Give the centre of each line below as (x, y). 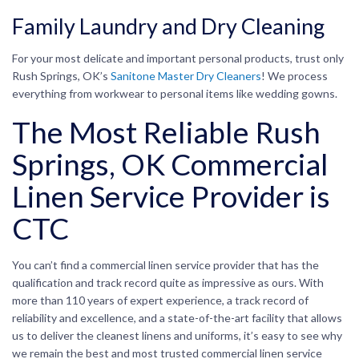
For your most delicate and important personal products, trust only (178, 58)
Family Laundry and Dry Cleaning (168, 26)
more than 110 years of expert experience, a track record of (160, 300)
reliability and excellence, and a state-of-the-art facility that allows (177, 317)
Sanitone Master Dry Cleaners (186, 75)
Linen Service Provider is (171, 196)
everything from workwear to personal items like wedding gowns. (175, 93)
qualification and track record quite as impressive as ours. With (168, 282)
